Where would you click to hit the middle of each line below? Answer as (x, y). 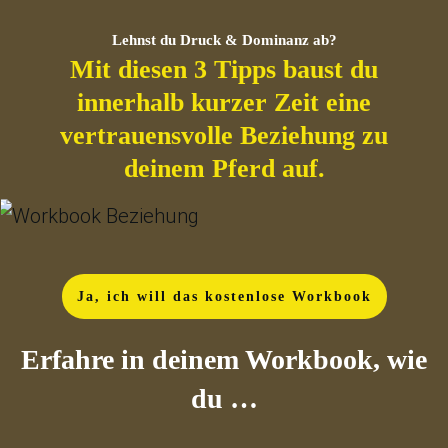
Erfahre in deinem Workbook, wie (224, 359)
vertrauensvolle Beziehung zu (224, 135)
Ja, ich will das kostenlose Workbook (224, 296)
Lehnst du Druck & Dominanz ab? (224, 40)
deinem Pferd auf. (224, 168)
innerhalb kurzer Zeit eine (224, 102)
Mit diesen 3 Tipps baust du (224, 69)
